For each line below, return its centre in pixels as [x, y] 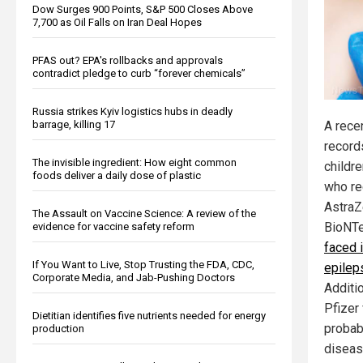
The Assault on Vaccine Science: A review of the [144, 213]
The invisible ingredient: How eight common [135, 162]
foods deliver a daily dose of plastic [117, 175]
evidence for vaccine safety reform [113, 226]
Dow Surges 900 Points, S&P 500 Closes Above [143, 9]
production [58, 328]
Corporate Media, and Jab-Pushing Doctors [134, 277]
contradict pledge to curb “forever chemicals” [139, 73]
